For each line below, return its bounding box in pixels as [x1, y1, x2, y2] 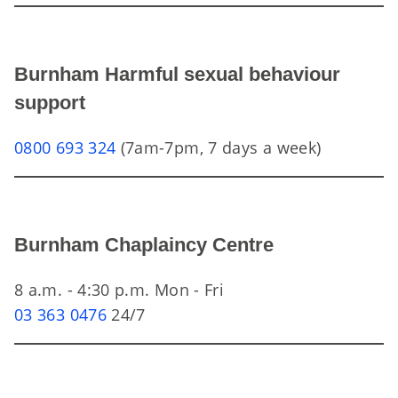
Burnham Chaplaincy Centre [14, 234, 274, 256]
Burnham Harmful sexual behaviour [14, 63, 340, 85]
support [14, 92, 85, 114]
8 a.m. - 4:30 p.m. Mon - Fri [14, 279, 225, 300]
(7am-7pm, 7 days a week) [115, 137, 322, 158]
